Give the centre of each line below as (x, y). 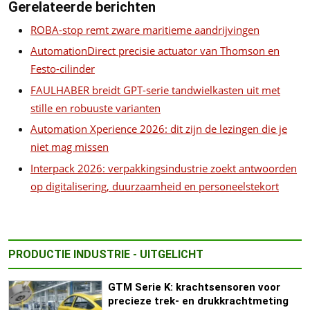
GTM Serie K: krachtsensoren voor (194, 287)
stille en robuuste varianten (95, 108)
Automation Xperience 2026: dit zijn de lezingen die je (159, 129)
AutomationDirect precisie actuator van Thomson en (155, 51)
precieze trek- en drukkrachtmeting (198, 301)
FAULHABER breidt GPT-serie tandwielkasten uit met (155, 90)
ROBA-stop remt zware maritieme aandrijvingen (145, 29)
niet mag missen (70, 147)
